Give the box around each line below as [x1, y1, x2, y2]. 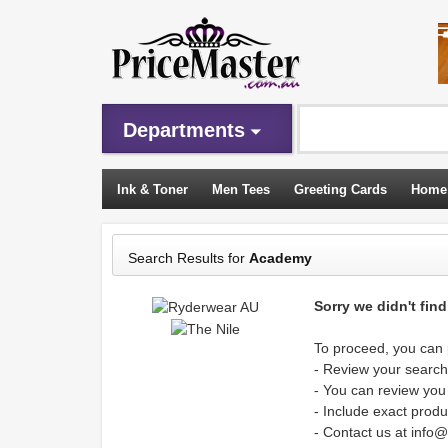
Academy [249, 250, 312, 266]
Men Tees [212, 182, 270, 197]
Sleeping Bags [117, 223, 207, 238]
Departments [123, 119, 245, 141]
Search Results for [128, 250, 249, 266]
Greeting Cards [294, 182, 387, 197]
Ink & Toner [117, 182, 188, 197]
